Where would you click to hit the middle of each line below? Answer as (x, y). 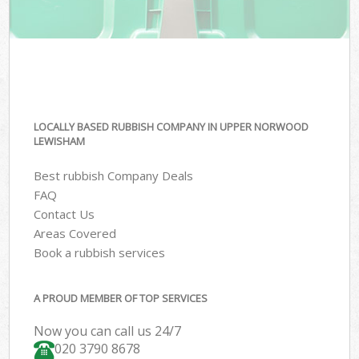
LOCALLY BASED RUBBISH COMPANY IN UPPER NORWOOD (171, 127)
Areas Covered (75, 233)
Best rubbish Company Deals (114, 175)
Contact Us (65, 214)
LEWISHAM (60, 141)
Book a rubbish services (100, 252)
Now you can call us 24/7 (108, 331)
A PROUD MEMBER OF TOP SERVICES (121, 298)
